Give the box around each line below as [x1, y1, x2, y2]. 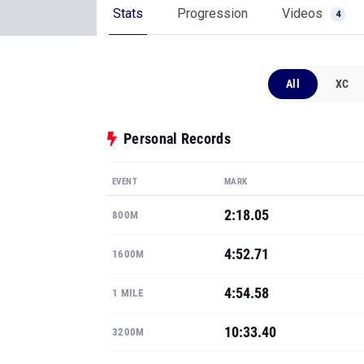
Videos [282, 6, 326, 21]
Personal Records [123, 130, 231, 147]
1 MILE [112, 287, 143, 299]
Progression [177, 6, 248, 21]
